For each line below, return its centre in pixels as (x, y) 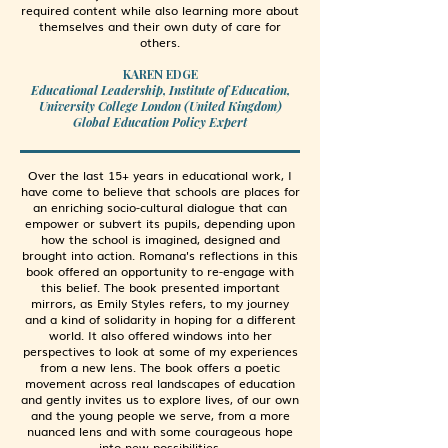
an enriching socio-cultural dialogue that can (160, 207)
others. (160, 42)
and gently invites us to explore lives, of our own (160, 399)
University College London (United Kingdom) (160, 106)
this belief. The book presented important (160, 287)
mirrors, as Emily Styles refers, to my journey (160, 303)
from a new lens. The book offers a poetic (160, 367)
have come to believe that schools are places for (160, 191)
